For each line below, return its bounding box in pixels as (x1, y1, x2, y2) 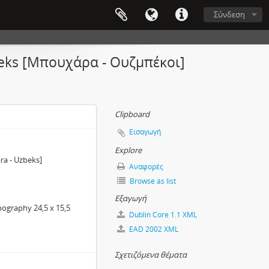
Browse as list (128, 176, 176, 186)
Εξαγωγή (115, 193, 147, 204)
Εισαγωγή (129, 127, 161, 137)
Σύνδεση (214, 9, 245, 20)
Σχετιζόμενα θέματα (115, 249, 187, 260)
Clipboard (115, 109, 150, 119)
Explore (115, 145, 142, 156)
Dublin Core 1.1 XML (127, 210, 197, 220)
